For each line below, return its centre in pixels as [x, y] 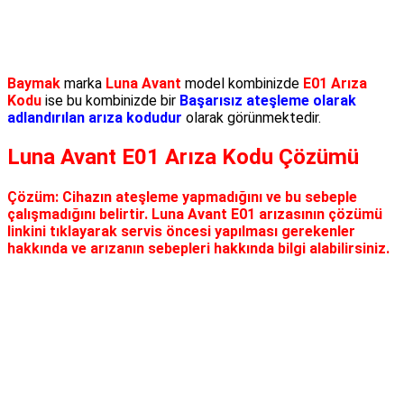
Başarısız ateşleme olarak [268, 100]
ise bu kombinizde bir [110, 100]
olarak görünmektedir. [252, 117]
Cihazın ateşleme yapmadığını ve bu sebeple [208, 197]
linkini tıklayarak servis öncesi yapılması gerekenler [181, 232]
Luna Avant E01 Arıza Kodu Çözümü [183, 156]
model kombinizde [242, 83]
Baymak [34, 83]
